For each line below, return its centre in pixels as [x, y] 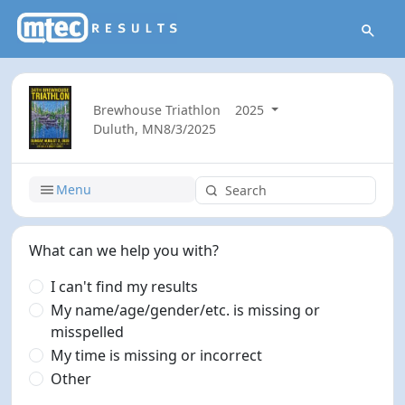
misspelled [88, 331]
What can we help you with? [124, 250]
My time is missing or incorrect [157, 355]
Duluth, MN [128, 128]
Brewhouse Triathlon [157, 109]
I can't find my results [125, 286]
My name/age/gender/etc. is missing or [186, 310]
